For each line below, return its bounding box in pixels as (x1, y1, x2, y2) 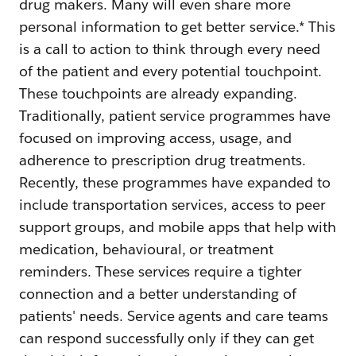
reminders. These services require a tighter (19, 261, 303, 281)
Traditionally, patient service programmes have (19, 106, 331, 125)
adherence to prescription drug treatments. (19, 150, 307, 169)
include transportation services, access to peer (19, 195, 326, 214)
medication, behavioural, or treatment (19, 239, 274, 258)
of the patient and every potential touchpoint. (19, 61, 323, 80)
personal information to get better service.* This (19, 17, 335, 36)
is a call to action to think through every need (19, 39, 320, 58)
